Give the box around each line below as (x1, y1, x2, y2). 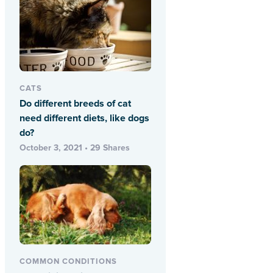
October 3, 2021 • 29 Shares (19, 143, 130, 154)
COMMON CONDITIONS (19, 257, 117, 267)
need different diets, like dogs (19, 112, 149, 125)
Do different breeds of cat (19, 97, 131, 110)
